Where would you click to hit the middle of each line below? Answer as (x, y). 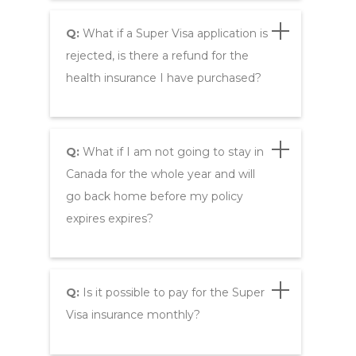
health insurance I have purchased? (163, 77)
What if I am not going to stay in (171, 152)
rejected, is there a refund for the (157, 55)
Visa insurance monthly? (133, 315)
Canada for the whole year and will (160, 174)
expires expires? (109, 219)
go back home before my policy (154, 197)
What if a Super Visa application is (173, 33)
